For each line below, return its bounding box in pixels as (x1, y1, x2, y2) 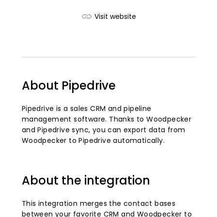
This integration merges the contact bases (21, 199, 176, 209)
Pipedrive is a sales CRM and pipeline (21, 104, 152, 114)
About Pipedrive (21, 77, 116, 94)
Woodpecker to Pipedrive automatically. (21, 136, 165, 146)
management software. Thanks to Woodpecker (21, 114, 192, 124)
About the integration (21, 172, 150, 189)
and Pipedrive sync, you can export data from (21, 125, 186, 135)
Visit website (94, 12, 136, 22)
